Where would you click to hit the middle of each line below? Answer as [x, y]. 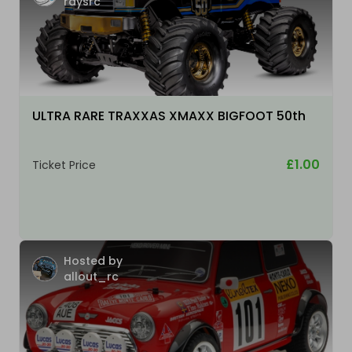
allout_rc [91, 277]
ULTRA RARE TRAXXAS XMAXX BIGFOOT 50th [169, 116]
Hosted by [93, 261]
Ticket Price [64, 165]
